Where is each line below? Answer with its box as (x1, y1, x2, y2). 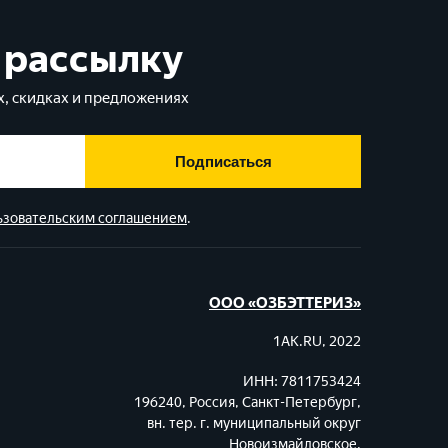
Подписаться (174, 153, 272, 170)
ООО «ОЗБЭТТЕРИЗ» (208, 294, 361, 312)
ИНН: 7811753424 (242, 373, 361, 390)
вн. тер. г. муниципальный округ (146, 415, 361, 432)
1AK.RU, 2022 (272, 333, 361, 350)
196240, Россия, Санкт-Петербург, (133, 394, 361, 411)
